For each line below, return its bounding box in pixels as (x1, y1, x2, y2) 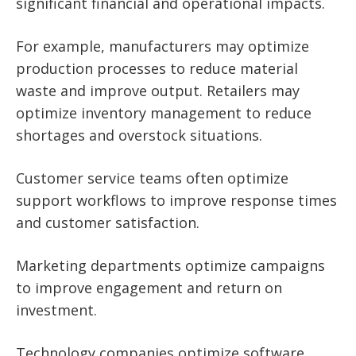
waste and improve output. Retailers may (16, 81, 300, 101)
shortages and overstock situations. (16, 126, 262, 145)
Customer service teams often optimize (16, 168, 288, 188)
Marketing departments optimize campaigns (16, 256, 325, 276)
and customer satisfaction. (16, 213, 199, 233)
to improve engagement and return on (16, 278, 282, 298)
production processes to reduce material (16, 59, 298, 79)
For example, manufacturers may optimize (16, 37, 309, 56)
